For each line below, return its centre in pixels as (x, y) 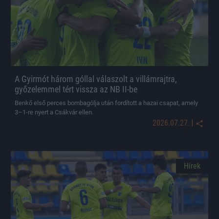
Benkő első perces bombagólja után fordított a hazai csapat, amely (106, 103)
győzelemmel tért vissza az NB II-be (76, 89)
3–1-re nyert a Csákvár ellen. (54, 112)
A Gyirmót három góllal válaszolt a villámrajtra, (96, 79)
